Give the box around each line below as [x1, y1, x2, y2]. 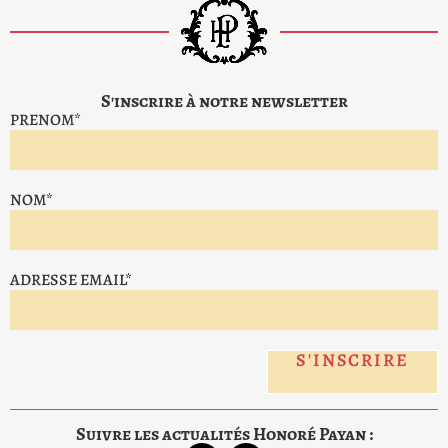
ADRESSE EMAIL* [10, 269, 132, 292]
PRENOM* [10, 109, 81, 132]
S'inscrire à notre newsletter [100, 89, 348, 114]
